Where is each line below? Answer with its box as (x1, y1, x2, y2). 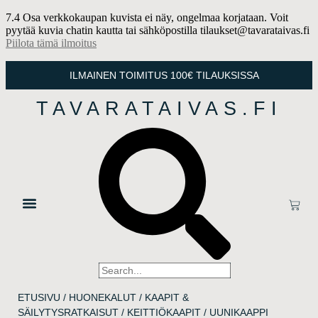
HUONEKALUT (69, 292, 137, 304)
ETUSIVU (18, 292, 61, 304)
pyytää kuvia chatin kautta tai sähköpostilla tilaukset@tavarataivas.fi (6, 24, 309, 36)
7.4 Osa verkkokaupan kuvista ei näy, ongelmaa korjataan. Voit (6, 11, 288, 23)
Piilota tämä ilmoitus (6, 37, 97, 49)
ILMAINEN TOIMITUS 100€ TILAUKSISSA (70, 69, 259, 81)
